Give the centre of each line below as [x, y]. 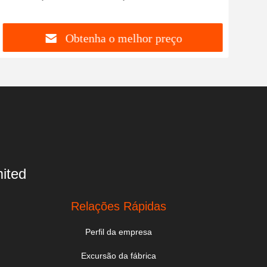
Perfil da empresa [119, 232]
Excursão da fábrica [119, 256]
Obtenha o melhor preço [124, 38]
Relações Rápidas [119, 206]
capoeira [21, 10]
